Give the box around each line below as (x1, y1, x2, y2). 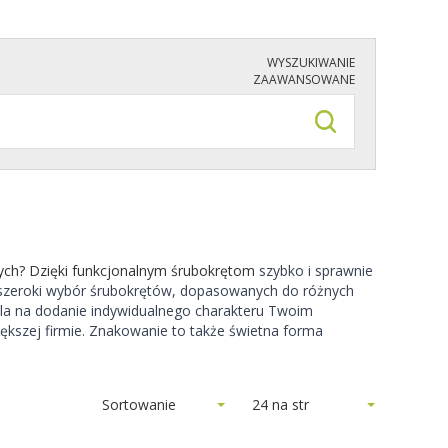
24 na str (252, 395, 309, 414)
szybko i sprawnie (258, 261, 373, 280)
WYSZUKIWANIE (267, 54, 355, 71)
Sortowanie (102, 395, 176, 414)
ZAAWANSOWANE (253, 71, 355, 88)
